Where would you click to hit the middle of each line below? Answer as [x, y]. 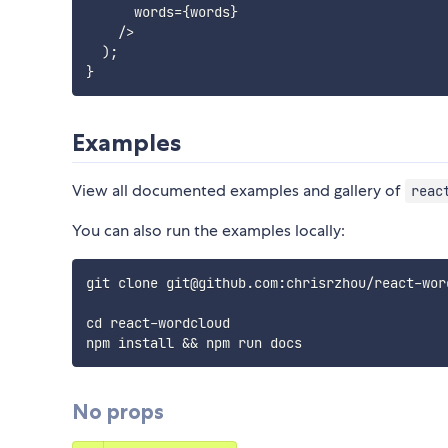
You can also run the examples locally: [208, 231]
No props [118, 411]
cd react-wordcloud [157, 323]
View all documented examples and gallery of [238, 191]
